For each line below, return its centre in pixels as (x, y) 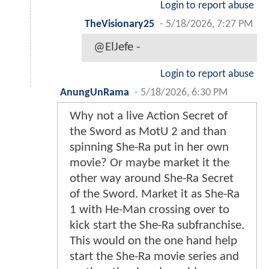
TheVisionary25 (119, 24)
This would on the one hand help (153, 241)
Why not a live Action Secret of (149, 116)
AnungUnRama (95, 92)
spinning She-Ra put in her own (149, 147)
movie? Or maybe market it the (150, 163)
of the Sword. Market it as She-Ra (155, 194)
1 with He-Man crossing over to (150, 210)
